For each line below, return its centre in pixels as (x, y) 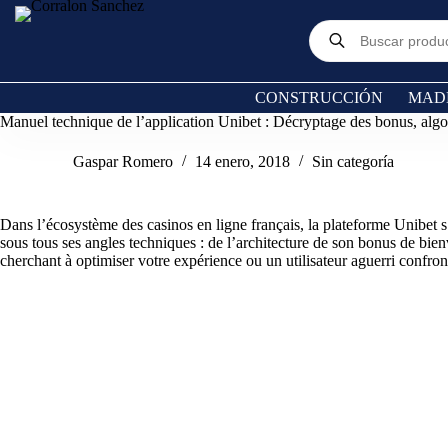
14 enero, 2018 (242, 162)
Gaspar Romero (123, 162)
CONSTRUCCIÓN (319, 97)
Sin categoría (353, 162)
